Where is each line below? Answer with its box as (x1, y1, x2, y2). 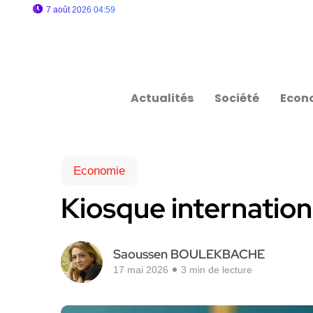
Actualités (131, 90, 194, 106)
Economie (73, 164, 125, 177)
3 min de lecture (181, 264, 252, 275)
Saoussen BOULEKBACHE (113, 246, 265, 262)
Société (214, 90, 260, 106)
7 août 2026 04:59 (46, 5, 115, 15)
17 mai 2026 (113, 264, 168, 275)
